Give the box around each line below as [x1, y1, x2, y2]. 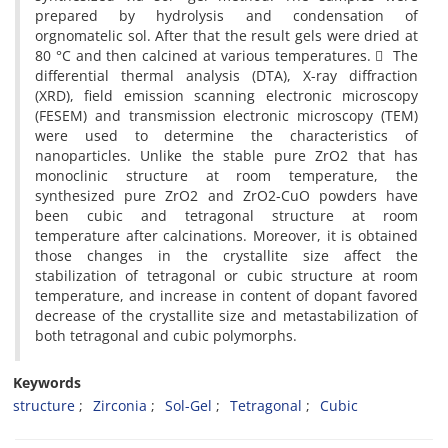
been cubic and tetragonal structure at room [35, 206, 418, 225]
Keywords [13, 373, 81, 392]
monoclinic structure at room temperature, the [35, 166, 418, 185]
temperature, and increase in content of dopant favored [35, 286, 418, 305]
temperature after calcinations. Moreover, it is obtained [35, 226, 418, 245]
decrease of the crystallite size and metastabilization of [35, 306, 418, 325]
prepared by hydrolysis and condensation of [35, 6, 418, 25]
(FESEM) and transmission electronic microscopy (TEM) [35, 106, 418, 125]
